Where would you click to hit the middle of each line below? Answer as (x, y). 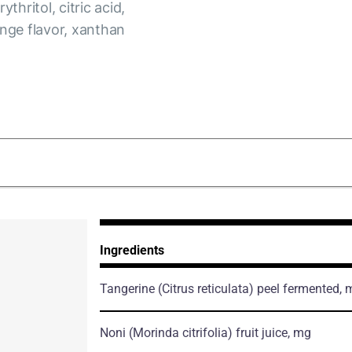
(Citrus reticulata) (205, 289)
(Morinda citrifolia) (180, 333)
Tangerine (128, 289)
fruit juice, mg (271, 333)
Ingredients (132, 250)
